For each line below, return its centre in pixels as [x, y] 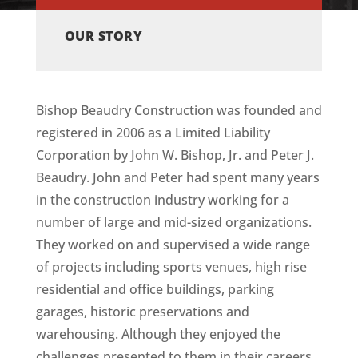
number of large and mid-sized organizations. [173, 222]
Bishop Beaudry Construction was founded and [179, 110]
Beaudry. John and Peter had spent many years [177, 177]
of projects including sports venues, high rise [171, 267]
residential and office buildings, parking [155, 289]
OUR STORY [103, 36]
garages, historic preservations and [142, 312]
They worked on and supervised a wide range [173, 245]
